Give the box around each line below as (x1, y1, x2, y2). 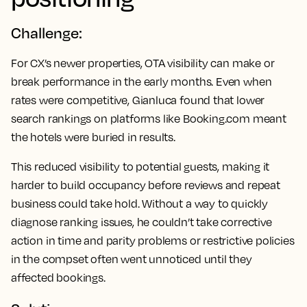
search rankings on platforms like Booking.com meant (11, 112, 286, 126)
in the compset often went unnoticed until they (11, 252, 252, 267)
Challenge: (11, 23, 82, 42)
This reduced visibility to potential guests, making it (11, 160, 270, 174)
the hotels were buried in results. (11, 130, 175, 145)
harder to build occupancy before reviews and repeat (11, 178, 280, 193)
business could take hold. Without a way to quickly (11, 197, 269, 211)
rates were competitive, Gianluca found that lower (11, 93, 265, 108)
